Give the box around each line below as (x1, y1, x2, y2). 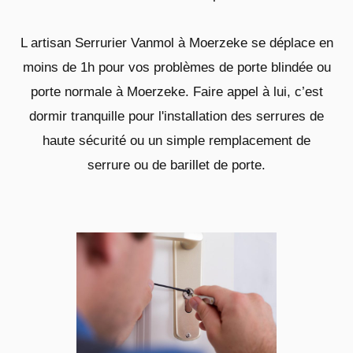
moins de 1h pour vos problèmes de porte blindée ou (22, 59, 331, 75)
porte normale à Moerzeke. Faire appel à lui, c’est (30, 84, 323, 99)
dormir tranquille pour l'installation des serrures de (29, 108, 324, 124)
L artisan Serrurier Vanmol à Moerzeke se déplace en (20, 35, 333, 50)
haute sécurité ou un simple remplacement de (43, 132, 310, 148)
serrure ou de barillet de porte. (87, 157, 266, 173)
